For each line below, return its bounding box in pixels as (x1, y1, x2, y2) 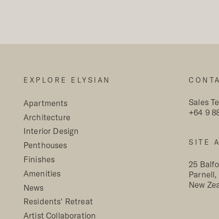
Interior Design (23, 126, 79, 136)
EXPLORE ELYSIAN (23, 75, 111, 85)
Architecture (23, 112, 70, 122)
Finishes (23, 154, 55, 165)
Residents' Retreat (23, 197, 93, 207)
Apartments (23, 98, 68, 108)
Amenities (23, 168, 61, 178)
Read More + (23, 10, 71, 20)
